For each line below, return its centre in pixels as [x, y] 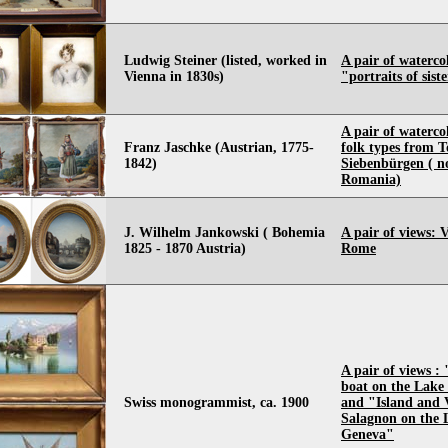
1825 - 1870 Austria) [185, 248]
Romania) [371, 179]
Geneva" [367, 434]
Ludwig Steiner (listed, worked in [225, 60]
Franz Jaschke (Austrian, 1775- [219, 147]
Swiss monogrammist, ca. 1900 [216, 402]
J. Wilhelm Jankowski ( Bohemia [224, 232]
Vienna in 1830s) [174, 76]
